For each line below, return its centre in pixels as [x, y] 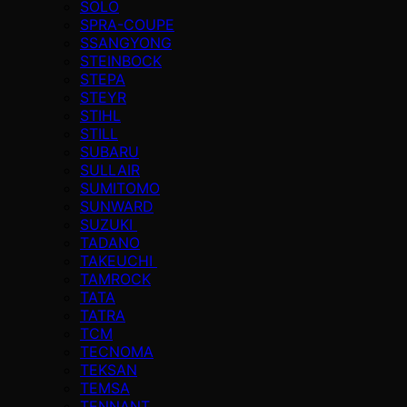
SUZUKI [109, 224]
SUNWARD [117, 206]
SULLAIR [110, 169]
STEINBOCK [121, 60]
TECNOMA [117, 351]
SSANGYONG [126, 42]
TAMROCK [115, 278]
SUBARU [109, 151]
